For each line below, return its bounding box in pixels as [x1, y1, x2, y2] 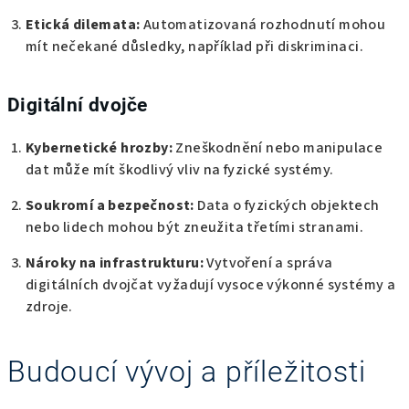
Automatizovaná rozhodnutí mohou [140, 14, 386, 35]
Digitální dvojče [7, 92, 148, 116]
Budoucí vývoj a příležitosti [7, 353, 366, 389]
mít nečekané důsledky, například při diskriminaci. [26, 36, 363, 57]
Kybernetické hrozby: [26, 137, 173, 158]
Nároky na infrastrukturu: [26, 252, 204, 273]
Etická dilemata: [26, 14, 141, 35]
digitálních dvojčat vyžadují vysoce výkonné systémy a [26, 274, 396, 295]
